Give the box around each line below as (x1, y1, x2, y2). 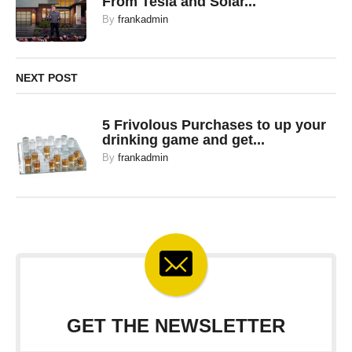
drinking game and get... (102, 132, 266, 148)
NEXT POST (16, 71, 78, 85)
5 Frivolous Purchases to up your (102, 117, 327, 134)
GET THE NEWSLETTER (67, 315, 285, 337)
